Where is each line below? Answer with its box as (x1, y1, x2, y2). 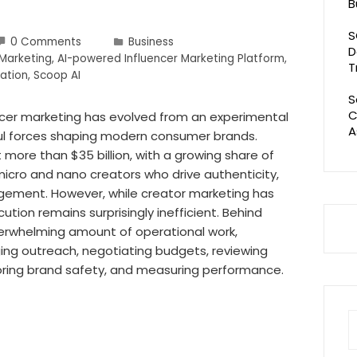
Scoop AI (33, 67, 80, 83)
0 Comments (10, 33, 81, 49)
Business (128, 33, 174, 49)
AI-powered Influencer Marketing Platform (57, 50, 284, 66)
